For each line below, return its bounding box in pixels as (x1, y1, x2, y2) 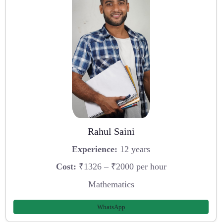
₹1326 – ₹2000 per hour (76, 162, 166, 172)
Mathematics (88, 179, 134, 190)
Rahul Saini (87, 126, 135, 137)
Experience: (72, 144, 117, 154)
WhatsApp (97, 203, 125, 211)
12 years (117, 144, 150, 154)
